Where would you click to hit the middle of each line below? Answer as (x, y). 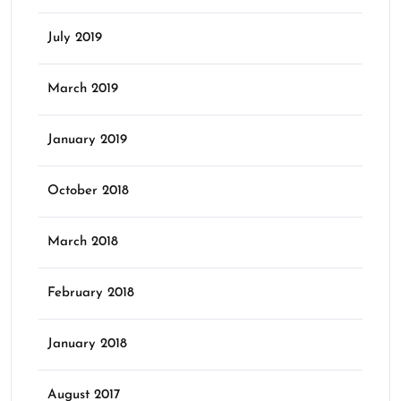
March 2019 (83, 89)
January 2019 (87, 140)
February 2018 (91, 293)
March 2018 (83, 242)
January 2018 (87, 344)
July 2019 (75, 38)
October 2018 (88, 191)
